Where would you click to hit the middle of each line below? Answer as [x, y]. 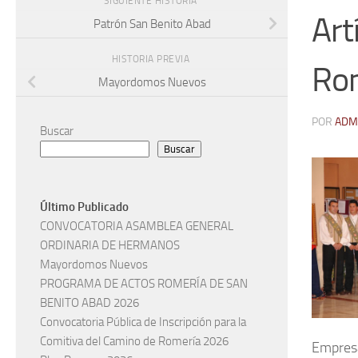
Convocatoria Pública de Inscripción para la [143, 322]
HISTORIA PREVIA [152, 59]
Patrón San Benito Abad [152, 24]
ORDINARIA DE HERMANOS [110, 246]
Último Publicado [84, 207]
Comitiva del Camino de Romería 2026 [134, 342]
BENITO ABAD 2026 [89, 303]
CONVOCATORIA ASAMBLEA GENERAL [137, 227]
